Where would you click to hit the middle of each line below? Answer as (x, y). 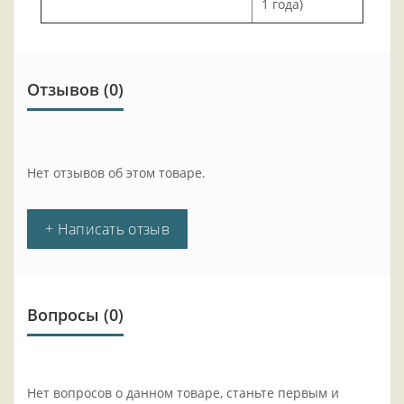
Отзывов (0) (75, 90)
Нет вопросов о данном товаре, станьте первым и (183, 393)
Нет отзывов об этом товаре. (116, 173)
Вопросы (63, 315)
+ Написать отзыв (107, 230)
